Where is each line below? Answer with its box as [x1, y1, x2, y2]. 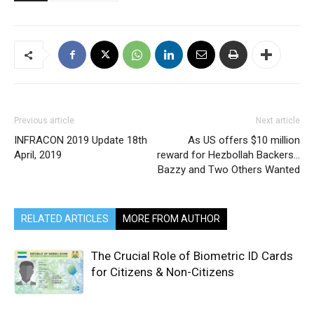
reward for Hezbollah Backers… [157, 149, 300, 162]
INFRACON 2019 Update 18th [14, 134, 147, 147]
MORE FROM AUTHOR [123, 213, 220, 225]
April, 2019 [14, 149, 62, 162]
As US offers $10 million [188, 134, 300, 147]
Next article [256, 116, 300, 126]
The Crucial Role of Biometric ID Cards [91, 249, 293, 264]
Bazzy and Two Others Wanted [158, 163, 300, 177]
